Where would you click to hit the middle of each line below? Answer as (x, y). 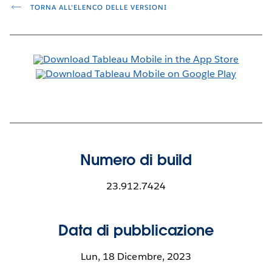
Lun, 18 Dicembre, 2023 (136, 256)
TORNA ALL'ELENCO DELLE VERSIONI (97, 7)
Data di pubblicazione (136, 230)
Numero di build (136, 160)
